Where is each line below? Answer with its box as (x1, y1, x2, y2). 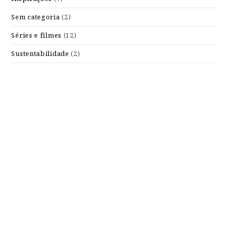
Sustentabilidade (11, 49, 69, 59)
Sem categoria (11, 12, 60, 22)
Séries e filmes (11, 31, 62, 40)
